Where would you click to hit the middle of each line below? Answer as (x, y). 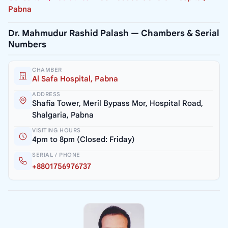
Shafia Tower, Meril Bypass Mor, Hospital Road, (118, 104)
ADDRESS (46, 94)
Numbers (27, 45)
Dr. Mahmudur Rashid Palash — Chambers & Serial (114, 34)
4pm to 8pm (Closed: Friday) (83, 140)
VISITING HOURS (56, 131)
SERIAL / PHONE (56, 155)
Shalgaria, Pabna (63, 115)
